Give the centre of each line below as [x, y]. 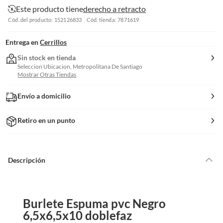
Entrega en [22, 42]
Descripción [27, 160]
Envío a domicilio [44, 96]
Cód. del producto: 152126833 [45, 19]
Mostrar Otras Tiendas [47, 74]
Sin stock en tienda [47, 57]
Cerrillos [54, 42]
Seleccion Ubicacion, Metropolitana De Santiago [80, 66]
